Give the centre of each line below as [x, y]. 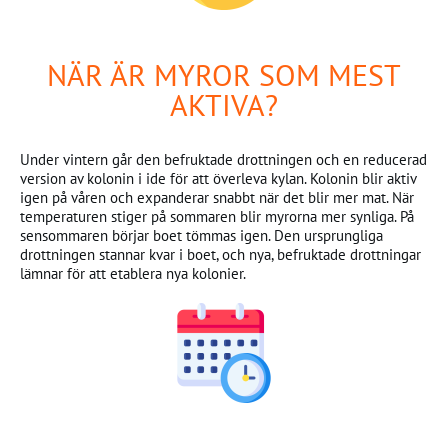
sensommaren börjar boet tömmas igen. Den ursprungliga [201, 235]
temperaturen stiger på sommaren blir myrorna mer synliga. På [217, 216]
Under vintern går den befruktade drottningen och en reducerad [223, 159]
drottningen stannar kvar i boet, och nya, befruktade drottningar [220, 254]
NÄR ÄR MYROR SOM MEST [224, 74]
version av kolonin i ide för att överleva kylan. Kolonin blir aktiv [218, 178]
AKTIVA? [224, 104]
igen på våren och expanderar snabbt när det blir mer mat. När [217, 197]
